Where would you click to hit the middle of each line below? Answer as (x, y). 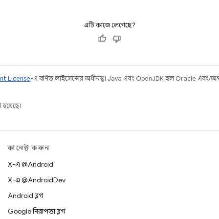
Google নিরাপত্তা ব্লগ (36, 211)
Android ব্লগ (25, 196)
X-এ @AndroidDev (37, 180)
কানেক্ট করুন (29, 148)
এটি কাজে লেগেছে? (109, 25)
